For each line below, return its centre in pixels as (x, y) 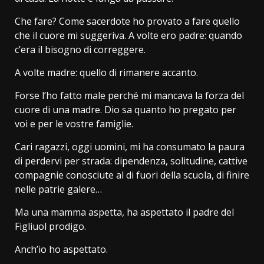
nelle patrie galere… (58, 189)
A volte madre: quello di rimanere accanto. (106, 72)
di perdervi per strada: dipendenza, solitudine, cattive (131, 161)
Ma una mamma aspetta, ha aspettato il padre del (124, 212)
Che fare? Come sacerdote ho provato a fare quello (127, 21)
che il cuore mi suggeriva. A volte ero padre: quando (128, 35)
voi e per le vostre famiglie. (74, 123)
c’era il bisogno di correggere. (81, 49)
